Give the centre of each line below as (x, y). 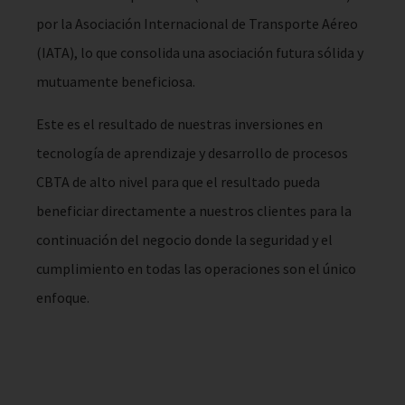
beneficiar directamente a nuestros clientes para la (194, 210)
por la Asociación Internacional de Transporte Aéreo (197, 24)
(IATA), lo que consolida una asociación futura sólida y (200, 53)
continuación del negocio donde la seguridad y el (184, 239)
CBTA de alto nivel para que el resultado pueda (178, 181)
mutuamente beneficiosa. (116, 82)
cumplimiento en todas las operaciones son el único (196, 268)
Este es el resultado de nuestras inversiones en (179, 123)
